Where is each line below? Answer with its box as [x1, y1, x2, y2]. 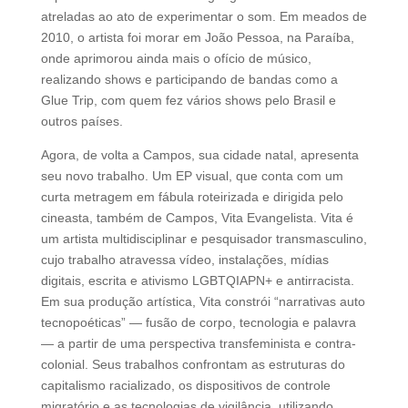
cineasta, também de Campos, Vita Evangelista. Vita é [40, 209, 353, 225]
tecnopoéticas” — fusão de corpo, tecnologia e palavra [40, 314, 356, 330]
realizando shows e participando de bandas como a [40, 71, 338, 87]
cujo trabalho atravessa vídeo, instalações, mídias [40, 251, 329, 267]
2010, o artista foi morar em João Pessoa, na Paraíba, [40, 29, 354, 45]
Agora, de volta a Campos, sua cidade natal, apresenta [40, 147, 359, 162]
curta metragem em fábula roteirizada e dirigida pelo [40, 189, 343, 204]
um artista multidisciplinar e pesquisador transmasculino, [40, 230, 367, 246]
